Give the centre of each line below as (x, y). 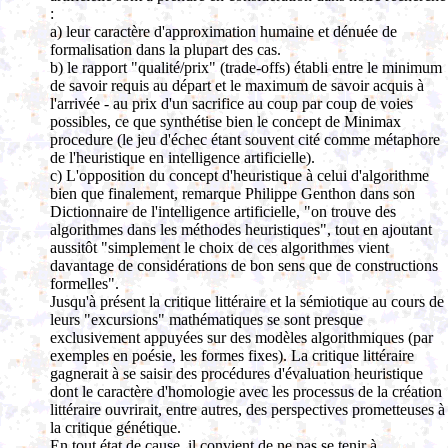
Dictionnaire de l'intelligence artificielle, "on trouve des (223, 211)
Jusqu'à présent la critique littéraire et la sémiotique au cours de (247, 301)
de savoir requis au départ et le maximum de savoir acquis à (237, 85)
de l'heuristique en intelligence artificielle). (182, 157)
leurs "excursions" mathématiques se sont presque (206, 319)
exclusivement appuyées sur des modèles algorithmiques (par (241, 337)
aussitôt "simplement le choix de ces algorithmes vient (219, 247)
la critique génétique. (115, 427)
